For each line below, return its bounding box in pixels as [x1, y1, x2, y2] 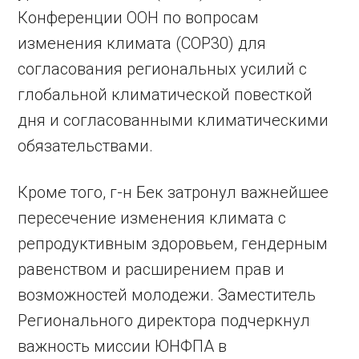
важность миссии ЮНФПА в [18, 337, 228, 356]
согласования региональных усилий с [18, 59, 308, 79]
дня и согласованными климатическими [18, 111, 329, 130]
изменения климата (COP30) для [18, 34, 267, 53]
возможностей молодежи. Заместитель [18, 285, 317, 305]
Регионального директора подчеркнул [18, 311, 311, 330]
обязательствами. [18, 136, 154, 155]
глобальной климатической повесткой [18, 85, 313, 104]
